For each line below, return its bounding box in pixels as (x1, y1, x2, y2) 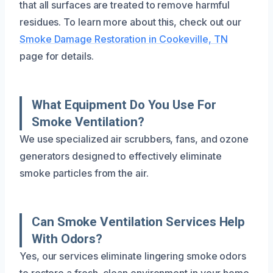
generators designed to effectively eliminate (19, 149, 222, 162)
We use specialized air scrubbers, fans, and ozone (19, 132, 249, 145)
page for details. (19, 49, 94, 62)
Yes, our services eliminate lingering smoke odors (19, 249, 247, 262)
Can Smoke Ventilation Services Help (32, 214, 246, 229)
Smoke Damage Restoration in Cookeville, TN (19, 32, 228, 45)
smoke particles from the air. (19, 166, 149, 179)
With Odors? (32, 231, 103, 246)
